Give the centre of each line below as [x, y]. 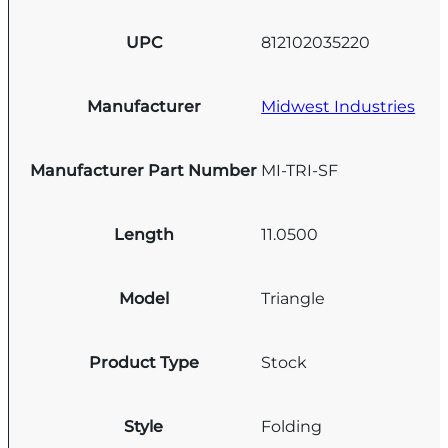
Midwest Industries [338, 107]
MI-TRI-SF [300, 171]
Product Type [143, 362]
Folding [292, 427]
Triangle [293, 299]
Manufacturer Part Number [144, 170]
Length [143, 234]
